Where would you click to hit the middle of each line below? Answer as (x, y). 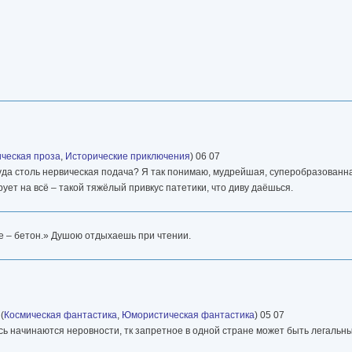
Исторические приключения (128, 156)
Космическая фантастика (60, 315)
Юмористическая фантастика (188, 315)
